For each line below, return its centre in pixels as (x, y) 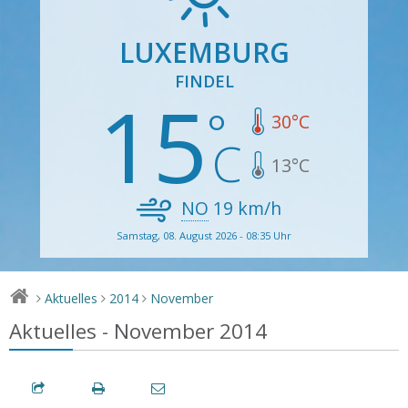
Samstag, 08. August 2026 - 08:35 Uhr (204, 235)
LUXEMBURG (204, 52)
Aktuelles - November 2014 (138, 331)
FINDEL (204, 81)
